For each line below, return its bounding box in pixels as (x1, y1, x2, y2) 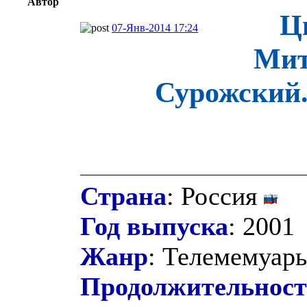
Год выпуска (80, 211, 228, 241)
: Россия (167, 181, 264, 210)
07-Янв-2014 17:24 (112, 21, 198, 34)
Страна (80, 181, 167, 210)
